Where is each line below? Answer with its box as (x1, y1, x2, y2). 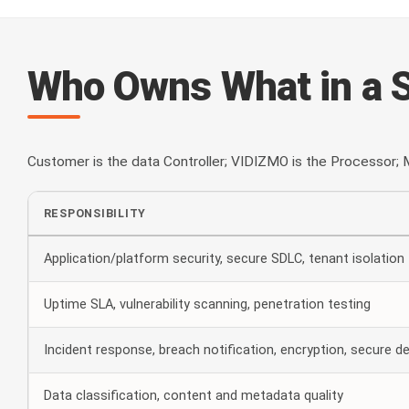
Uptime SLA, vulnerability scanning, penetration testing (43, 297, 371, 312)
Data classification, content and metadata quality (43, 388, 343, 404)
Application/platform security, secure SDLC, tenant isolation (43, 251, 404, 267)
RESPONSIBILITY (43, 206, 147, 220)
